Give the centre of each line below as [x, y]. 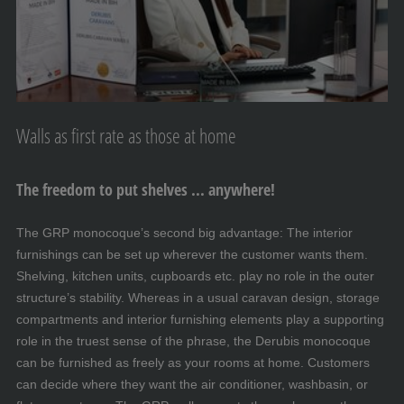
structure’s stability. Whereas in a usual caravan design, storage [198, 298]
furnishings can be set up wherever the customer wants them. [192, 255]
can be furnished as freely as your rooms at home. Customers [193, 363]
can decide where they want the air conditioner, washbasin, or [192, 385]
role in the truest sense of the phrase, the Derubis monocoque [193, 341]
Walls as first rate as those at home [126, 136]
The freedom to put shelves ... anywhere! [146, 190]
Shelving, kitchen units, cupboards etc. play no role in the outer [195, 276]
